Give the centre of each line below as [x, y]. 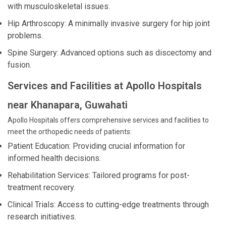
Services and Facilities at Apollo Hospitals [105, 86]
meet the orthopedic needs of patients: [70, 132]
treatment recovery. [41, 187]
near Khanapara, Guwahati [68, 105]
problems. [25, 36]
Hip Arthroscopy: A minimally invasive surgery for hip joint [109, 23]
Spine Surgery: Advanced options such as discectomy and [109, 53]
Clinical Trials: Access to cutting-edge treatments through [108, 205]
